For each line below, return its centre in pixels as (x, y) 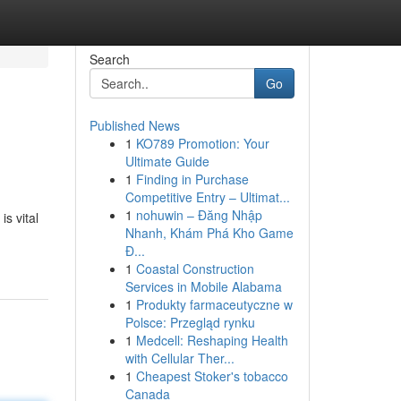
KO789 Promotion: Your (202, 143)
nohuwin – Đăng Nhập (199, 215)
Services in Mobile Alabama (203, 286)
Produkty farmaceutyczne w (214, 304)
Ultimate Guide (167, 161)
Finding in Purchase (192, 179)
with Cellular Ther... (179, 358)
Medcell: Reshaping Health (212, 340)
